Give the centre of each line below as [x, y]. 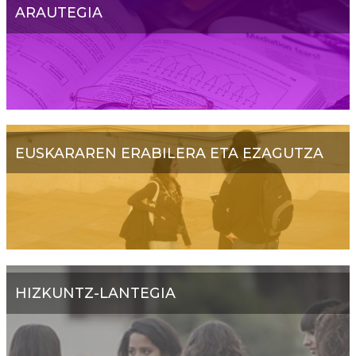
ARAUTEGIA [58, 13]
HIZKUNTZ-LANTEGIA [95, 293]
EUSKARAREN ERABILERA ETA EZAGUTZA [169, 153]
